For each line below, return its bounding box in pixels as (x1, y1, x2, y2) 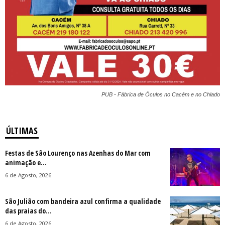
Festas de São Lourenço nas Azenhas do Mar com (5, 148, 151, 158)
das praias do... (5, 205, 52, 215)
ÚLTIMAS (6, 124, 38, 137)
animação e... (5, 157, 47, 167)
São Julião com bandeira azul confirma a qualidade (5, 196, 161, 206)
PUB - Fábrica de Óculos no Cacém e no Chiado (101, 91, 220, 97)
